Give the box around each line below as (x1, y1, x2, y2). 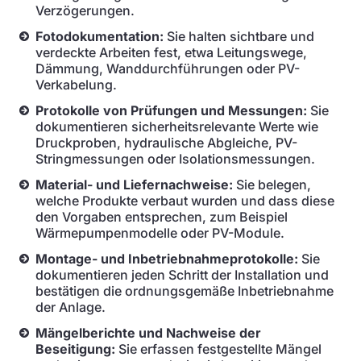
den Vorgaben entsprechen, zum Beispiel (35, 209, 288, 225)
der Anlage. (35, 299, 106, 315)
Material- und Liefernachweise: (35, 176, 233, 193)
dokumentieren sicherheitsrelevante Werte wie (35, 118, 318, 135)
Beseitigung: (35, 341, 115, 357)
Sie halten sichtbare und (164, 28, 314, 44)
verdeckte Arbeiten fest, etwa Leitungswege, (35, 44, 307, 60)
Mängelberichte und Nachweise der (35, 325, 261, 341)
